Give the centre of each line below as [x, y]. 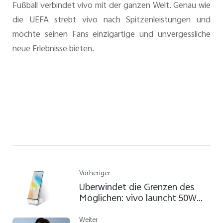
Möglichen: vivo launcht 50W [138, 199]
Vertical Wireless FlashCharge [139, 210]
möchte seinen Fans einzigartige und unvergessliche [111, 35]
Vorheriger [95, 174]
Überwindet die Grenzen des [137, 188]
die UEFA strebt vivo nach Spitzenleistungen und [111, 20]
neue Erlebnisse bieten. [53, 49]
